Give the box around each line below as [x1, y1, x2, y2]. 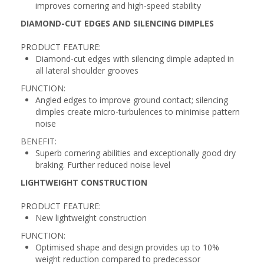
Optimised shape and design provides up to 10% [35, 242, 219, 253]
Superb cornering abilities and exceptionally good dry [35, 147, 236, 159]
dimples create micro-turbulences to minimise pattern [35, 106, 240, 117]
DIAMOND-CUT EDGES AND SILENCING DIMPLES [21, 18, 214, 29]
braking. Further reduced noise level [35, 159, 170, 170]
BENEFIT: [21, 136, 57, 147]
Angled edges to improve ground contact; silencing [35, 94, 228, 105]
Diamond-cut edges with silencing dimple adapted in [35, 53, 234, 64]
